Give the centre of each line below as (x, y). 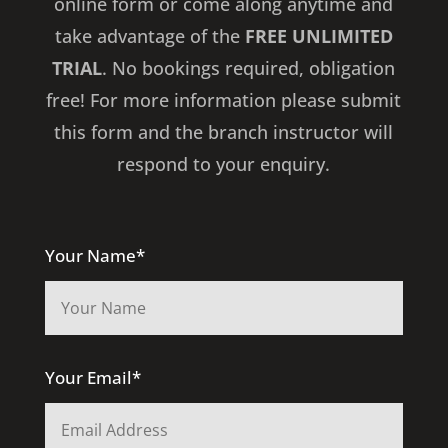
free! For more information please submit (224, 100)
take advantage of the (149, 36)
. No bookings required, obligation (249, 68)
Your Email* (92, 377)
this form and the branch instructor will (224, 132)
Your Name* (94, 255)
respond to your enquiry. (224, 164)
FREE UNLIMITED (318, 36)
